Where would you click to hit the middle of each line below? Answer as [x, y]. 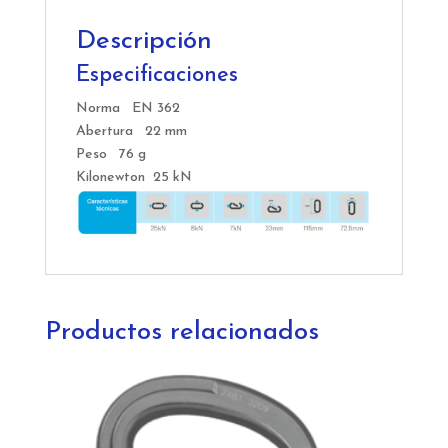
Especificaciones [156, 75]
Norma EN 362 [127, 108]
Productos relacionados [181, 332]
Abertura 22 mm [131, 131]
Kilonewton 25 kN [133, 177]
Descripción [143, 41]
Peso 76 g [110, 154]
